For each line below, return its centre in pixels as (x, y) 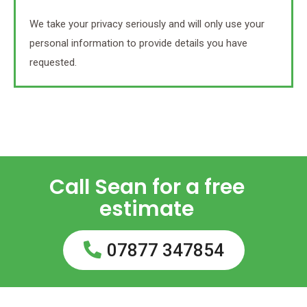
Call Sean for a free (147, 187)
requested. (53, 62)
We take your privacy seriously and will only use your (147, 24)
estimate (147, 209)
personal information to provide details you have (138, 43)
